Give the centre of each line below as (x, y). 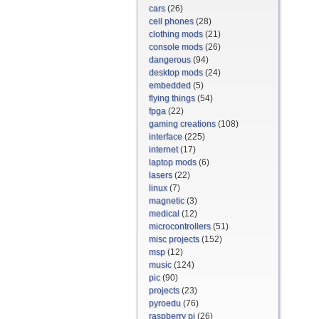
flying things (172, 98)
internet (163, 150)
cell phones (171, 21)
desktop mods (176, 73)
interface (166, 137)
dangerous (170, 60)
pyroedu (165, 303)
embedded (170, 85)
